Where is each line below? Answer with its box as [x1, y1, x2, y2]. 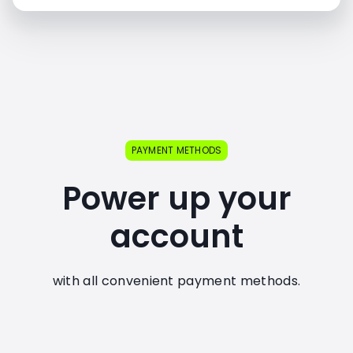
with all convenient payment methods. [52, 272, 301, 290]
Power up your [61, 176, 292, 221]
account [110, 214, 243, 258]
